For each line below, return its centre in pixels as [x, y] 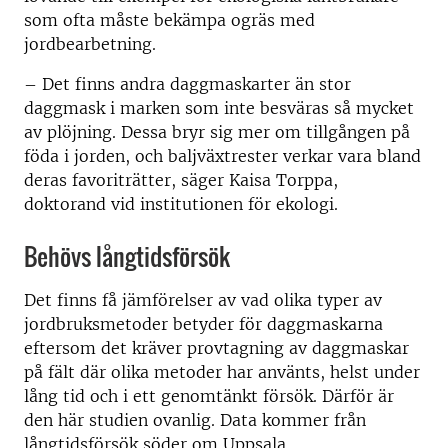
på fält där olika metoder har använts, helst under [222, 372]
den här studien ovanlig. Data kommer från [195, 420]
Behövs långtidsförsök [127, 256]
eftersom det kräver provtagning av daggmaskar [216, 348]
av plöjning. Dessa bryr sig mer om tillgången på [217, 132]
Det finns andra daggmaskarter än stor [196, 84]
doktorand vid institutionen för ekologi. [181, 204]
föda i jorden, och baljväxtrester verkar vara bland [222, 156]
